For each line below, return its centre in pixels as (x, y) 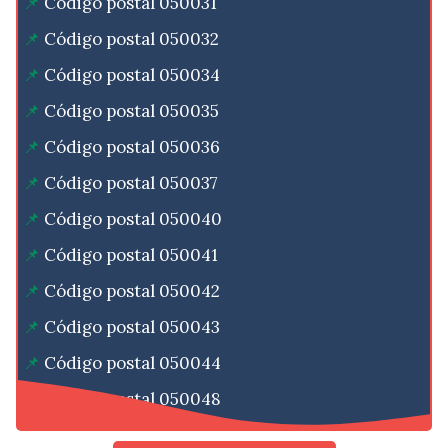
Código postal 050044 (132, 363)
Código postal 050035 (131, 111)
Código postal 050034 (132, 75)
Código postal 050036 (132, 147)
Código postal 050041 (131, 255)
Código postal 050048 (132, 399)
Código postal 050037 (131, 183)
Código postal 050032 (131, 39)
